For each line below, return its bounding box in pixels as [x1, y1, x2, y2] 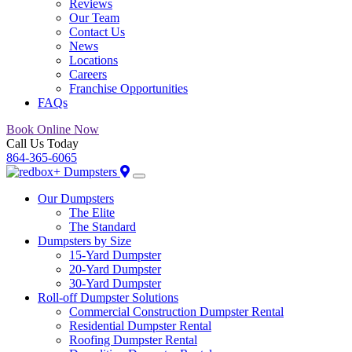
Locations [69, 53, 118, 67]
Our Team [69, 11, 119, 24]
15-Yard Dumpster [69, 248, 161, 262]
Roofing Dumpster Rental [69, 333, 197, 346]
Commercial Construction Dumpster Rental [69, 305, 284, 318]
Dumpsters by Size [38, 234, 131, 247]
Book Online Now [6, 123, 99, 136]
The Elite [69, 206, 115, 219]
